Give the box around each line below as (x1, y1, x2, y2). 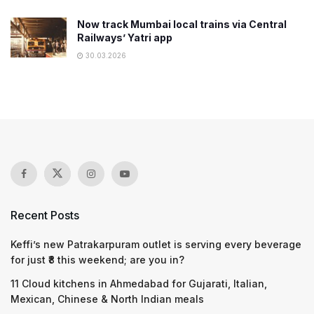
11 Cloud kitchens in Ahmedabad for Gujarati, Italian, (11, 278, 267, 289)
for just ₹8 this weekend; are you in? (11, 254, 184, 266)
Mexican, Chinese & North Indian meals (11, 293, 204, 305)
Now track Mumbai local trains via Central (77, 18, 287, 30)
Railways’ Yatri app (77, 32, 172, 43)
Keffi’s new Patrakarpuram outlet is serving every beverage (11, 238, 301, 250)
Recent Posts (11, 208, 79, 222)
